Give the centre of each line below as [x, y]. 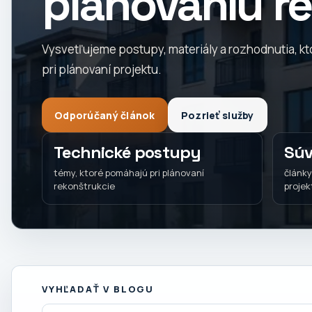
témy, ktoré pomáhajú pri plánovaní [129, 173]
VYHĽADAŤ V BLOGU [98, 289]
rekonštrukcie [84, 186]
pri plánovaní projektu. [102, 69]
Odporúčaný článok [105, 115]
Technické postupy [127, 152]
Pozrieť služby [217, 115]
